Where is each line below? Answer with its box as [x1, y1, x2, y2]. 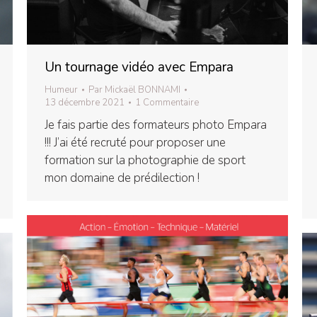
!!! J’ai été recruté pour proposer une [45, 134, 226, 151]
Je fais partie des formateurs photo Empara [45, 117, 267, 134]
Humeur [45, 83, 78, 97]
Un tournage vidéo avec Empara [45, 58, 234, 77]
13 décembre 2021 [45, 96, 125, 110]
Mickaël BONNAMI [105, 83, 180, 97]
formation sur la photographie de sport [45, 152, 246, 169]
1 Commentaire [135, 96, 199, 110]
